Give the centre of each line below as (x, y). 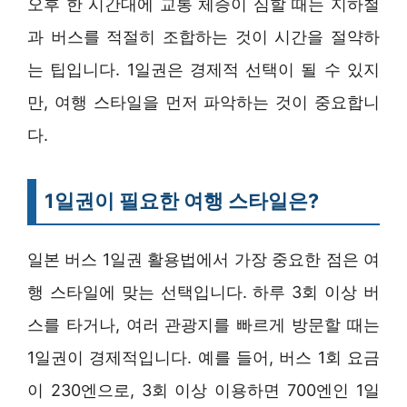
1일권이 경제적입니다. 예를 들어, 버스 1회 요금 (203, 358)
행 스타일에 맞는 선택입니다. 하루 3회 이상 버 (203, 293)
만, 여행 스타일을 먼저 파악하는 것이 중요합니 (203, 103)
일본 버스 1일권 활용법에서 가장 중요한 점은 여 (203, 260)
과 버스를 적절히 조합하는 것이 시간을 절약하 (203, 37)
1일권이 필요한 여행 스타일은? (182, 201)
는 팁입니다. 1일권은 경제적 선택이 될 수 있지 (203, 70)
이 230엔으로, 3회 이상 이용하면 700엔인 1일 (203, 391)
